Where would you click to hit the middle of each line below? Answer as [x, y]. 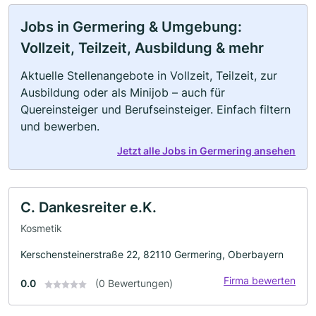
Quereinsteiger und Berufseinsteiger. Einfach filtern [156, 110]
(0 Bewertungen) [134, 283]
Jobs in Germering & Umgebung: [131, 27]
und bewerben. [60, 127]
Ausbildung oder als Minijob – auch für [123, 93]
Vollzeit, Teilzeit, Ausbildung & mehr [142, 48]
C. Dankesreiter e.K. [89, 208]
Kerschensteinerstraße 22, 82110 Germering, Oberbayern [152, 254]
